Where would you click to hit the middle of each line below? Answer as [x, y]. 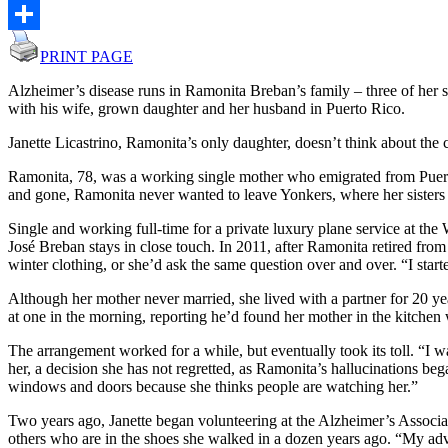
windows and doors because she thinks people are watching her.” [213, 386]
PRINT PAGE [86, 56]
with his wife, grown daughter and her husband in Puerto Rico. [206, 108]
